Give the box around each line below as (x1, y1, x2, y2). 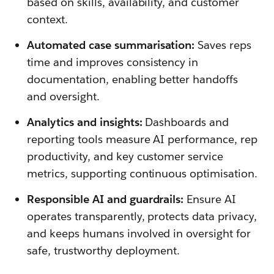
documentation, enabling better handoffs (27, 72, 239, 87)
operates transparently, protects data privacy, (27, 209, 257, 224)
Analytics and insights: (27, 115, 143, 130)
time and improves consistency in (27, 55, 199, 70)
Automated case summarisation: (27, 38, 195, 53)
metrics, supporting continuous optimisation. (27, 166, 258, 181)
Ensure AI (187, 192, 237, 207)
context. (27, 12, 68, 27)
